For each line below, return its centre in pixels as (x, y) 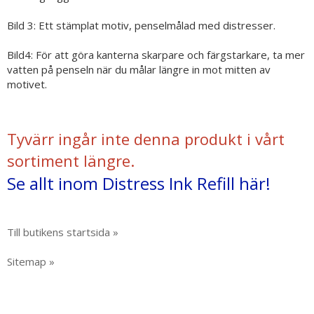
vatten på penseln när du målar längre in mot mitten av (139, 69)
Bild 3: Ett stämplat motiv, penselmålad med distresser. (141, 25)
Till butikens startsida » (63, 232)
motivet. (27, 84)
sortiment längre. (71, 161)
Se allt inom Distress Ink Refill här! (139, 183)
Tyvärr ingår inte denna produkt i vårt (146, 139)
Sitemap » (31, 261)
